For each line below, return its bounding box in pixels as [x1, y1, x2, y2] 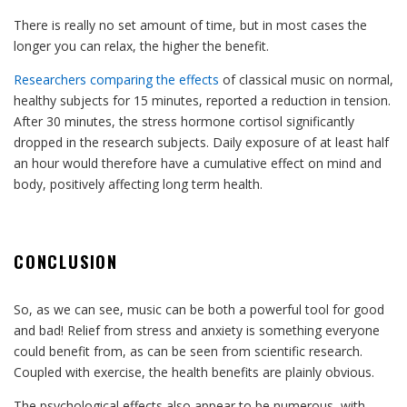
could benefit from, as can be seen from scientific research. [14, 342, 362, 360]
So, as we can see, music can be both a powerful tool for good [14, 300, 384, 318]
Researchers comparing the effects [14, 70, 219, 88]
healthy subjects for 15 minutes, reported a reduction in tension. [14, 91, 391, 109]
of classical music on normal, [219, 70, 393, 88]
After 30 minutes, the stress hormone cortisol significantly [14, 112, 354, 130]
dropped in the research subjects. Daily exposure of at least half [14, 133, 389, 151]
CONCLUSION [14, 249, 118, 273]
